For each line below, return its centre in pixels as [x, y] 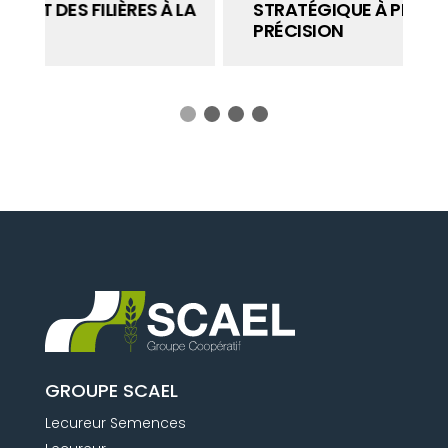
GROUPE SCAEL [111, 391]
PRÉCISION [119, 30]
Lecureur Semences [115, 423]
